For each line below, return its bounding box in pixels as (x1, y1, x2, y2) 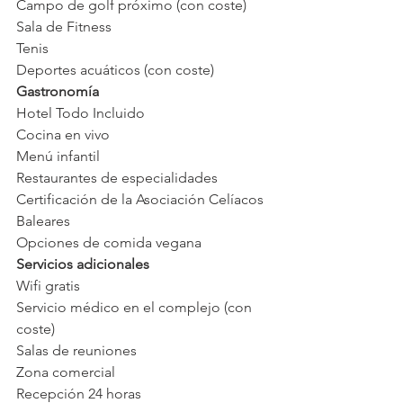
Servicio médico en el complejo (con (16, 299, 255, 317)
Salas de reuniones (16, 342, 137, 360)
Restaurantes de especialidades (16, 169, 218, 187)
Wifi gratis (16, 277, 80, 295)
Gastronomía (16, 83, 99, 101)
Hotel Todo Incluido (16, 104, 145, 122)
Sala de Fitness (16, 18, 112, 36)
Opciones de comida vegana (16, 234, 201, 252)
